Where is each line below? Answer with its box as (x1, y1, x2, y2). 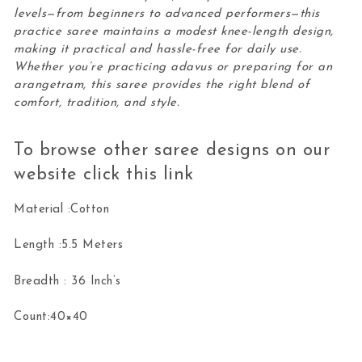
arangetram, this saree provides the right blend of (14, 78, 310, 91)
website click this (14, 166, 163, 185)
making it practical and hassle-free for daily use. (14, 43, 302, 56)
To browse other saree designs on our (14, 141, 330, 161)
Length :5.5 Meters (14, 239, 124, 252)
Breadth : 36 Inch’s (14, 275, 121, 288)
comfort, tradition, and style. (14, 96, 180, 109)
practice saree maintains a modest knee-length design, (14, 25, 334, 38)
